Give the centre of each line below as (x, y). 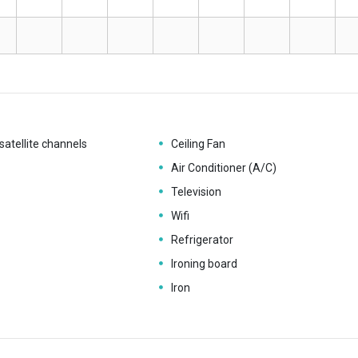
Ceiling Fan (198, 144)
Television (196, 192)
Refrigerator (202, 240)
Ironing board (204, 264)
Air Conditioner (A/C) (223, 168)
